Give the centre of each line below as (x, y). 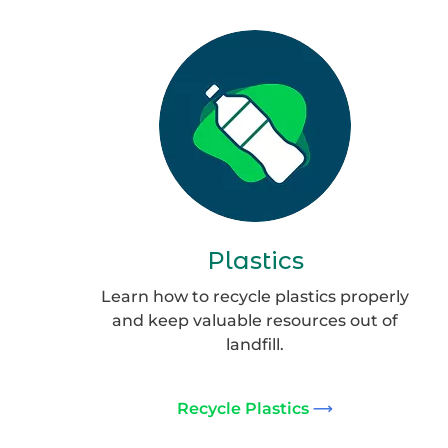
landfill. (255, 344)
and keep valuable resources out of (255, 320)
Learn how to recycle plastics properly (255, 296)
